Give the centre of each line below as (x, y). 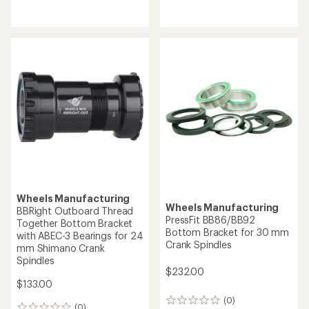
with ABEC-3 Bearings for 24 (80, 236)
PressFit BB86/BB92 (211, 220)
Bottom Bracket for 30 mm (228, 232)
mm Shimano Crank (61, 248)
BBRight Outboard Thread (75, 211)
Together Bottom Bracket (75, 223)
